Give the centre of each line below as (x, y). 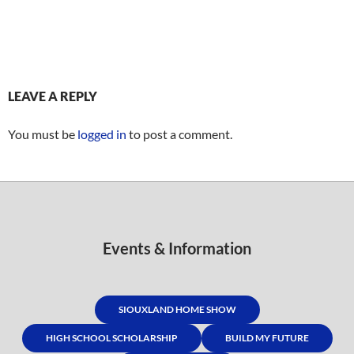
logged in (102, 134)
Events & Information (177, 249)
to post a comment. (179, 134)
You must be (43, 134)
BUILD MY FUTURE (267, 338)
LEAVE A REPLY (53, 96)
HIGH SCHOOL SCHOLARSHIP (111, 338)
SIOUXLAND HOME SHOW (177, 310)
